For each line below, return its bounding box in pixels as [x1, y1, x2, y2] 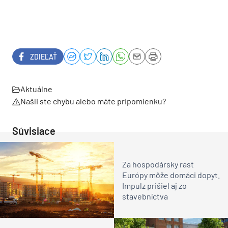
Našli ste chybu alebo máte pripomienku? [20, 96, 166, 106]
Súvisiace [12, 125, 55, 137]
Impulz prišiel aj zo [122, 180, 187, 190]
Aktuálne [20, 84, 52, 94]
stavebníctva [122, 191, 168, 201]
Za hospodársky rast [122, 159, 194, 169]
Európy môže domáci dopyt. [122, 169, 220, 180]
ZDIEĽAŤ [30, 52, 57, 61]
